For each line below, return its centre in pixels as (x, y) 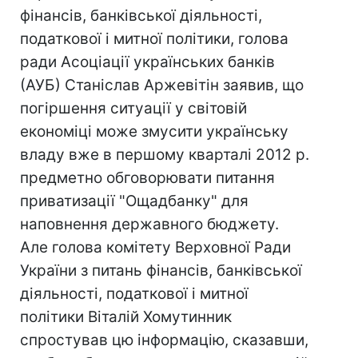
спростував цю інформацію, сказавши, (164, 340)
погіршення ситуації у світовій (133, 108)
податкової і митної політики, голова (154, 39)
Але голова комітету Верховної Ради (155, 247)
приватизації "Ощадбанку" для (134, 201)
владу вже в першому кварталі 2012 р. (165, 155)
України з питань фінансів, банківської (161, 270)
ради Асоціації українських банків (147, 62)
